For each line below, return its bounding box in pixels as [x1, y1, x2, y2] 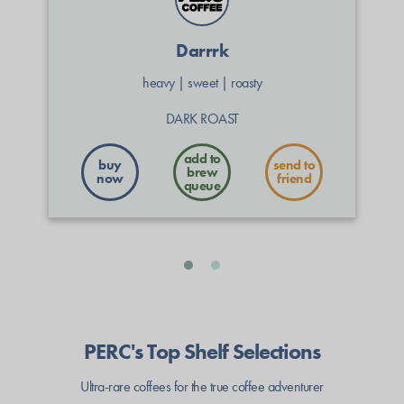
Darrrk [176, 39, 228, 62]
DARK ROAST [165, 109, 239, 128]
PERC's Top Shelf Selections [84, 337, 320, 365]
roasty [231, 73, 262, 92]
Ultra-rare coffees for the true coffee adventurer [80, 377, 324, 396]
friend [277, 170, 311, 188]
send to [272, 156, 316, 174]
